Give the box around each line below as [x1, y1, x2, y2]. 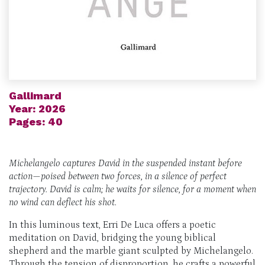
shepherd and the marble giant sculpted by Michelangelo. [9, 245, 253, 256]
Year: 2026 [9, 102, 66, 115]
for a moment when [183, 183, 256, 195]
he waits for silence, [105, 183, 183, 195]
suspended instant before [146, 157, 242, 169]
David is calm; [50, 183, 105, 195]
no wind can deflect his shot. [9, 196, 117, 208]
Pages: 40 [9, 115, 63, 128]
